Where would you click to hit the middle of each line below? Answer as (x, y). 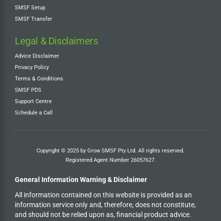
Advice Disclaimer (37, 56)
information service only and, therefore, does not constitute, (105, 204)
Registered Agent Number (98, 160)
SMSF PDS (28, 90)
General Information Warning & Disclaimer (81, 180)
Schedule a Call (34, 113)
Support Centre (33, 101)
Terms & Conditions (39, 78)
